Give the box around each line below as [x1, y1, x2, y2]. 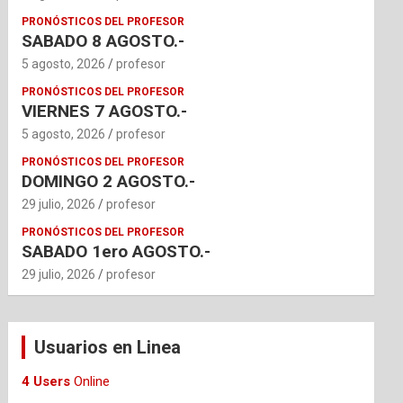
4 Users [22, 373, 71, 390]
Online [70, 373, 111, 390]
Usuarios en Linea [34, 336, 182, 359]
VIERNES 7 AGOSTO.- [22, 101, 188, 122]
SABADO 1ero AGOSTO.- [22, 241, 211, 263]
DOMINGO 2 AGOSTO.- [22, 171, 196, 193]
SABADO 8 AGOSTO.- [22, 31, 185, 52]
